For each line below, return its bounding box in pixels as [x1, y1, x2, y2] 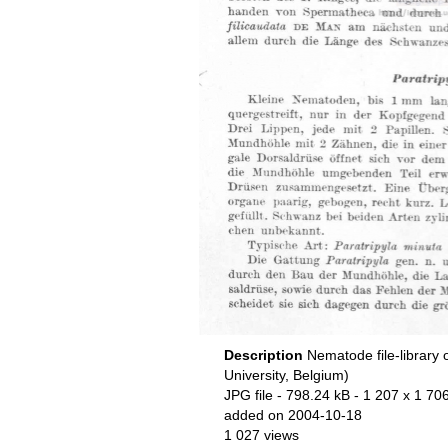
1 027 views [223, 427, 299, 443]
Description [223, 347, 307, 363]
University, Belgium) [223, 367, 349, 383]
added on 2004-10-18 [223, 407, 362, 423]
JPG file [223, 387, 273, 403]
